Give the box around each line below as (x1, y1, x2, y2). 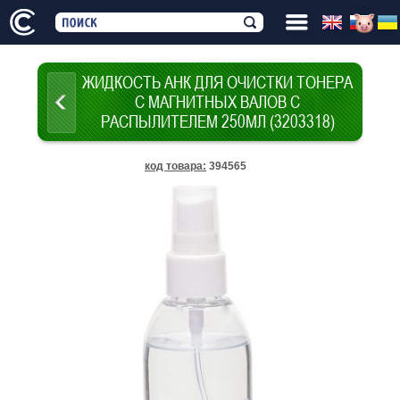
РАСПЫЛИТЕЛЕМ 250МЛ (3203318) (100, 111, 335, 131)
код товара (145, 160, 203, 172)
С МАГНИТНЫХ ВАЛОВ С (135, 91, 301, 112)
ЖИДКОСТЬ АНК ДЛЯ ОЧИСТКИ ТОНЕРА (82, 71, 354, 92)
